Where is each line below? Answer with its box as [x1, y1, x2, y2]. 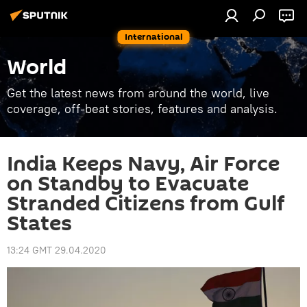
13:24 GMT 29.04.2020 [7, 244, 106, 256]
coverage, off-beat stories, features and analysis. [7, 101, 278, 116]
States [7, 209, 72, 238]
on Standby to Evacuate [7, 169, 249, 199]
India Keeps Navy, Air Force [7, 149, 280, 179]
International [124, 30, 183, 43]
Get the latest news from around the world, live [7, 85, 269, 101]
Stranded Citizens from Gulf [7, 189, 284, 219]
